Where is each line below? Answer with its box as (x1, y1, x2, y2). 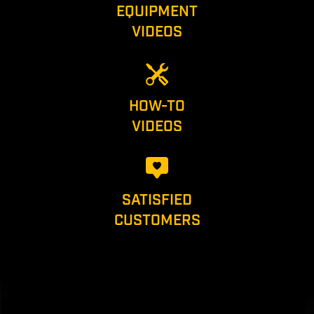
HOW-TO (129, 96, 185, 116)
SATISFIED (122, 191, 192, 211)
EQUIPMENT (116, 1, 198, 22)
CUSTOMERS (114, 211, 200, 231)
